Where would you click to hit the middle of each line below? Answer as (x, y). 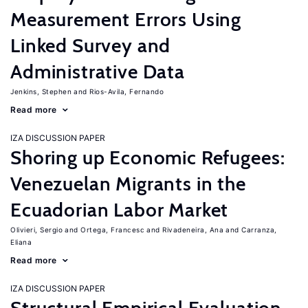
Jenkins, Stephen (41, 91)
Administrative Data (98, 71)
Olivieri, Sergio (36, 230)
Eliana (21, 242)
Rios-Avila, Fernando (126, 91)
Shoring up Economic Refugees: (148, 157)
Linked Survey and (91, 45)
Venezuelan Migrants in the (128, 184)
